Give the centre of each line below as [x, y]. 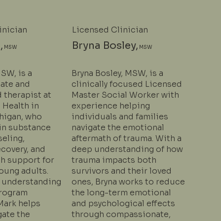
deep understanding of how [127, 149]
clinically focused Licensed [127, 84]
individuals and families [120, 116]
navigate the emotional [118, 127]
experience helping [110, 106]
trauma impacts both [114, 160]
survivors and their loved [121, 171]
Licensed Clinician [110, 30]
